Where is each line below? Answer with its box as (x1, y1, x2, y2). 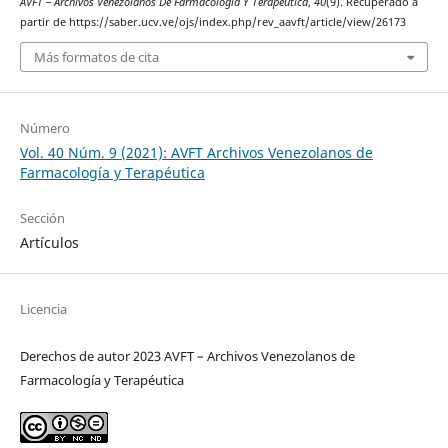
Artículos (19, 233, 79, 253)
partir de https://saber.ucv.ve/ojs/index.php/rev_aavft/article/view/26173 (19, 14, 406, 29)
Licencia (19, 300, 67, 319)
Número (19, 119, 70, 138)
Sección (19, 209, 65, 228)
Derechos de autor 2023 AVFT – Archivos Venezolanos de (19, 347, 355, 366)
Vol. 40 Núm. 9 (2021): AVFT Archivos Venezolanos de (19, 143, 373, 163)
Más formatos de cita (33, 48, 159, 67)
